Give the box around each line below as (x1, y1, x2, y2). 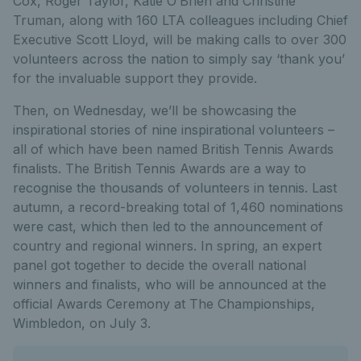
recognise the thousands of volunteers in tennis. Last (13, 180, 337, 196)
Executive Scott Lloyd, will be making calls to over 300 (13, 31, 346, 48)
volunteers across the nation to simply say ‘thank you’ (13, 51, 345, 67)
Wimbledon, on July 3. (13, 315, 151, 331)
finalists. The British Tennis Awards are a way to (13, 160, 306, 176)
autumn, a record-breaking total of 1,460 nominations (13, 199, 343, 215)
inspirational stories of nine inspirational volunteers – (13, 122, 334, 138)
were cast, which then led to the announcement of (13, 218, 323, 234)
